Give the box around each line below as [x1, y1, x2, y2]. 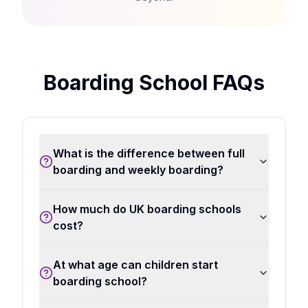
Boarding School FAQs [43, 70, 265, 95]
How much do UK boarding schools [53, 202, 241, 216]
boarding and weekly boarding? [53, 163, 223, 177]
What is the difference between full [53, 146, 245, 160]
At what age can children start [53, 258, 218, 272]
